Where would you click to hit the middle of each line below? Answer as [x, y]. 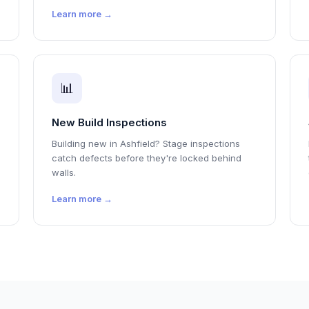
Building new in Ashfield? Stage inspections [146, 143]
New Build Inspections [109, 122]
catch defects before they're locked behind [147, 158]
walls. [64, 172]
